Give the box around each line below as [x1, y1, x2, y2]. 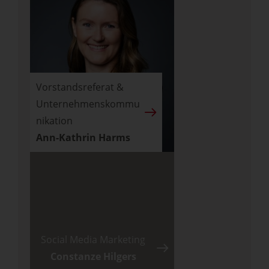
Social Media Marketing [41, 233, 145, 246]
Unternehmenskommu [36, 97, 140, 110]
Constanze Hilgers [50, 250, 136, 263]
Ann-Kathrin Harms [36, 131, 130, 144]
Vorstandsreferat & [36, 80, 124, 94]
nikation [36, 114, 73, 127]
